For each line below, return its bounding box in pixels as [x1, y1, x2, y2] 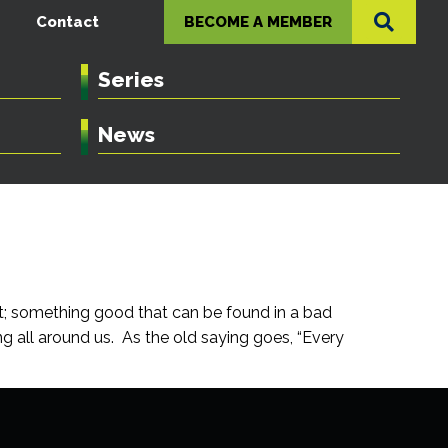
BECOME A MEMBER [184, 13, 333, 31]
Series [97, 67, 164, 92]
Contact [36, 13, 100, 31]
